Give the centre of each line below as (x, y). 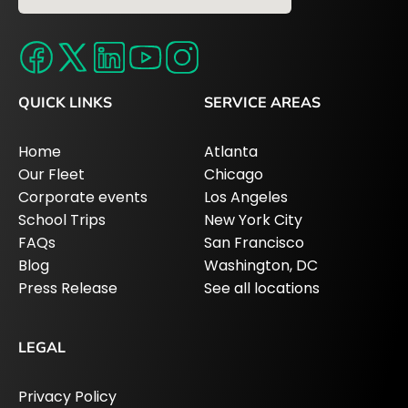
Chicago (234, 174)
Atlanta (231, 151)
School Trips (62, 219)
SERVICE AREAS (262, 102)
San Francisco (254, 242)
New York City (253, 219)
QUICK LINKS (65, 102)
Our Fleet (51, 174)
